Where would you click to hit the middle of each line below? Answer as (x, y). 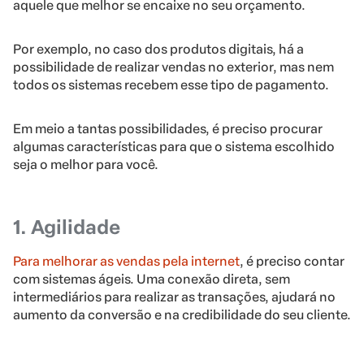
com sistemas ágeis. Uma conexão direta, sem (152, 279)
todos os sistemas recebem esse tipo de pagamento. (171, 85)
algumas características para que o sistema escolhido (174, 147)
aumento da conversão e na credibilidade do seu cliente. (182, 315)
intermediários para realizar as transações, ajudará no (174, 297)
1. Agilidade (67, 227)
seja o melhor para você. (86, 165)
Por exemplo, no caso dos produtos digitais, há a (158, 50)
